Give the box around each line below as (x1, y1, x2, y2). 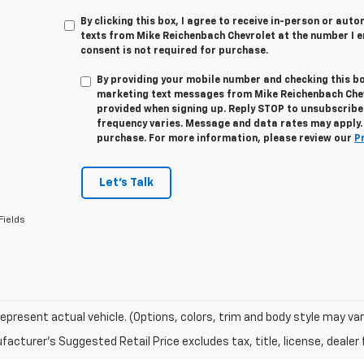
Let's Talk (98, 177, 154, 188)
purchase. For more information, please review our (97, 134, 355, 144)
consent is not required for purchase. (80, 46, 269, 56)
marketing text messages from (97, 90, 255, 100)
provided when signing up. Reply (97, 105, 258, 115)
